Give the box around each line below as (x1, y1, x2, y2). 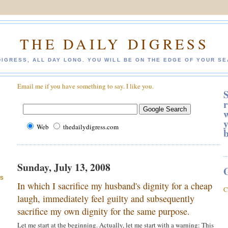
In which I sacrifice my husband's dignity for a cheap (17, 179, 212, 192)
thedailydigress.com (63, 122, 119, 132)
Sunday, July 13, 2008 (17, 159, 110, 175)
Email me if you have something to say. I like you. (17, 81, 154, 91)
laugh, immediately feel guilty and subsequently (17, 192, 194, 205)
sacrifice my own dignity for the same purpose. (17, 205, 190, 217)
